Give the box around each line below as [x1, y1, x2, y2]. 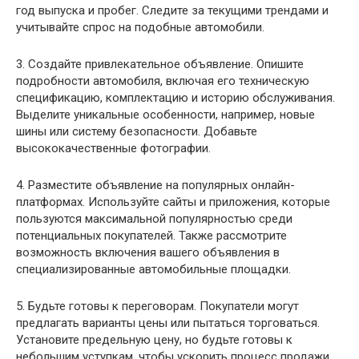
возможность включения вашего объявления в [16, 244, 280, 260]
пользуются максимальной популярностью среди [16, 211, 292, 226]
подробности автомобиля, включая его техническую [16, 73, 309, 88]
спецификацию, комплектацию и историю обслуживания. [16, 90, 335, 105]
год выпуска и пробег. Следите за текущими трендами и [16, 2, 329, 18]
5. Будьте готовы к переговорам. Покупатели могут [16, 298, 299, 313]
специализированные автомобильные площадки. [16, 261, 291, 276]
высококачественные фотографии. [16, 140, 211, 155]
